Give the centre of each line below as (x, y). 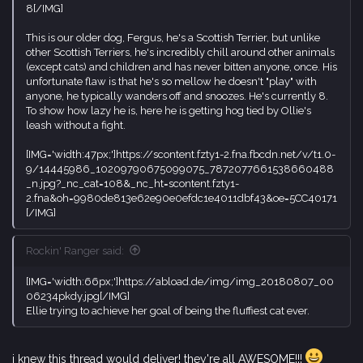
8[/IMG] (45, 8)
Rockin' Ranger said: (75, 250)
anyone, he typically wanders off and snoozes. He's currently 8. (177, 96)
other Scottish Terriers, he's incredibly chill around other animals (180, 52)
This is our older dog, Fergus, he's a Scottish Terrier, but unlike (173, 37)
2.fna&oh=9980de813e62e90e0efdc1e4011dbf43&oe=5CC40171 (181, 198)
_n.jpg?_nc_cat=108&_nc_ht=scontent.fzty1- (132, 183)
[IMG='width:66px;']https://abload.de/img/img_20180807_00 (180, 281)
